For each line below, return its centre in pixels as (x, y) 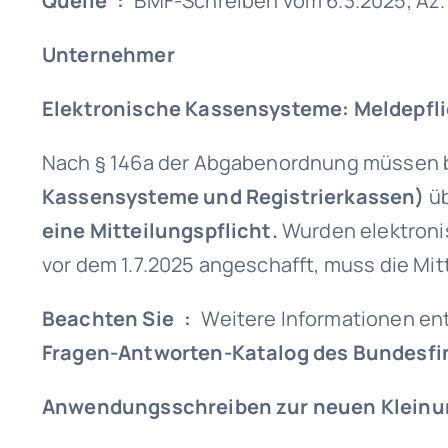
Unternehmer (108, 54)
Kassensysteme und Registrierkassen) (233, 196)
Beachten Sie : (121, 318)
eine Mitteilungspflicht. (159, 230)
